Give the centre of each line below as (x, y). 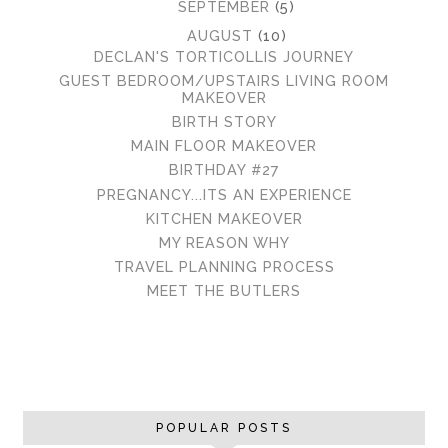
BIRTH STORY (224, 121)
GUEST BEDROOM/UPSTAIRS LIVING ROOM (224, 80)
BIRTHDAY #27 (224, 170)
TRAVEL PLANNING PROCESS (224, 267)
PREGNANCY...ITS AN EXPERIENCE (224, 194)
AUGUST (222, 35)
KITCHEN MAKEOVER (224, 218)
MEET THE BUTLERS (224, 291)
